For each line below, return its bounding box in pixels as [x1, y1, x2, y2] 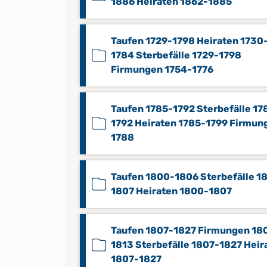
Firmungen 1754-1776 [111, 64, 213, 75]
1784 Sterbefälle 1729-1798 [111, 49, 241, 61]
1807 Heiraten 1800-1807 [111, 185, 232, 197]
